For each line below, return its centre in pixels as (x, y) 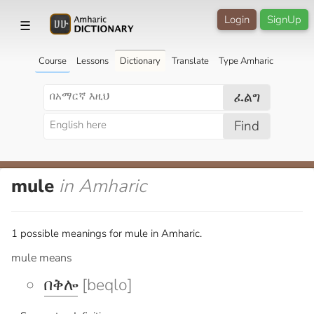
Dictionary (140, 61)
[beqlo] (105, 285)
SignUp (284, 20)
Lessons (92, 61)
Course (52, 61)
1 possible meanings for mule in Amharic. (107, 233)
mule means (42, 258)
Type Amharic (246, 61)
